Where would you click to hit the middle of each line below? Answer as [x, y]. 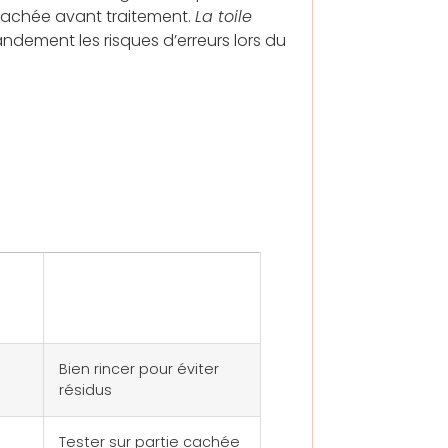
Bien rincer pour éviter [139, 368]
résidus [85, 389]
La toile [223, 17]
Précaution [115, 282]
